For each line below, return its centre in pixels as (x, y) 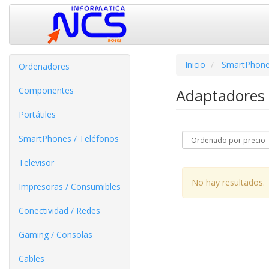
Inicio (195, 65)
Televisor (36, 162)
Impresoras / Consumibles (70, 186)
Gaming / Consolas (56, 234)
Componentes (46, 90)
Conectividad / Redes (59, 210)
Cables (32, 258)
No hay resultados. (228, 182)
